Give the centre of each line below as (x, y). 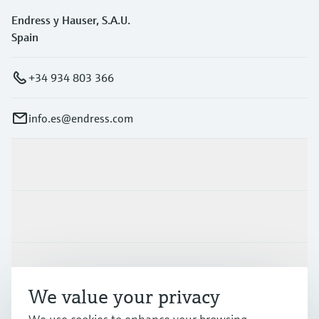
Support (31, 269)
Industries (36, 217)
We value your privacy (124, 297)
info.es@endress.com (81, 119)
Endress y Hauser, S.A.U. (71, 20)
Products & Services (60, 165)
